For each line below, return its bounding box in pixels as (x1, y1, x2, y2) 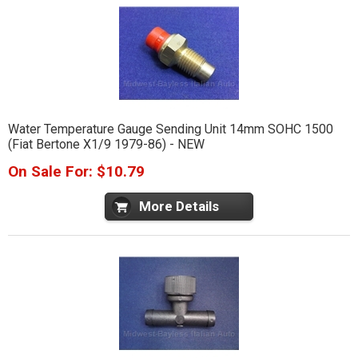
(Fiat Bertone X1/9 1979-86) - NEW (7, 136, 205, 152)
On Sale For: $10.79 (7, 161, 145, 181)
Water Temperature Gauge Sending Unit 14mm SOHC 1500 (7, 121, 333, 137)
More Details (139, 198, 219, 215)
